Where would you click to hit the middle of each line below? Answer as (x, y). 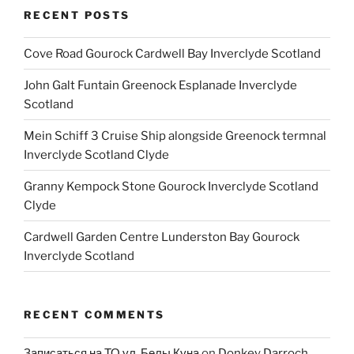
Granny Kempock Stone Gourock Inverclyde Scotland (171, 186)
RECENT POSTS (77, 15)
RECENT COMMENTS (94, 315)
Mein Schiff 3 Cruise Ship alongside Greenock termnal (175, 136)
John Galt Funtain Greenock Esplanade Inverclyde (160, 85)
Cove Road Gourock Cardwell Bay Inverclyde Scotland (172, 53)
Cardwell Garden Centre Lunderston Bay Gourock (162, 237)
